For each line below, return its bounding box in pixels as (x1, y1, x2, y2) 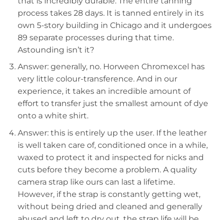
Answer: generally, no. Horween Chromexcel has (17, 62, 205, 72)
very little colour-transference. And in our (17, 74, 177, 84)
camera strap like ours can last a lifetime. (17, 177, 175, 187)
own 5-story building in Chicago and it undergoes (17, 20, 212, 30)
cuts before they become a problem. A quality (17, 165, 197, 174)
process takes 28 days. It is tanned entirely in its (17, 8, 204, 18)
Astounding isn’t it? (17, 45, 94, 55)
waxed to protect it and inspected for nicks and (17, 152, 204, 162)
